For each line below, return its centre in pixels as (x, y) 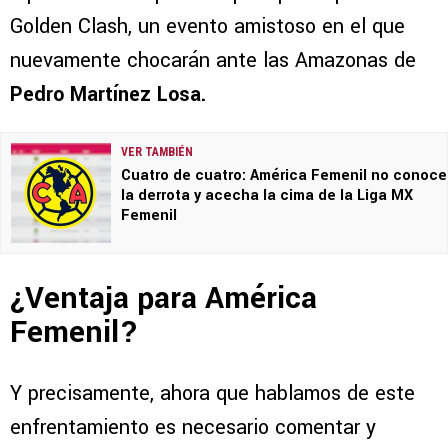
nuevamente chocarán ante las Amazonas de (213, 61)
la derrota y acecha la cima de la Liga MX (267, 196)
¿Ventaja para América (163, 298)
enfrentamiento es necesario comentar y (193, 427)
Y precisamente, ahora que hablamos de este (212, 393)
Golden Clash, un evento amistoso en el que (207, 27)
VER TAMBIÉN (157, 152)
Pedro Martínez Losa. (108, 95)
